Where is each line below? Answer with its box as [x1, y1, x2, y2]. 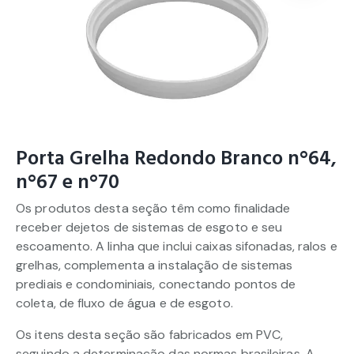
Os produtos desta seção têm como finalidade [16, 199, 291, 217]
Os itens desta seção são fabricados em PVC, [16, 326, 284, 343]
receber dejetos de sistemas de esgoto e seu [16, 218, 283, 235]
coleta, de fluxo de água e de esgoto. [16, 294, 233, 311]
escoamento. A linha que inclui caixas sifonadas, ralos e [16, 237, 337, 254]
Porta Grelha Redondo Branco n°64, [16, 145, 337, 173]
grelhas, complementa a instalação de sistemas [16, 256, 293, 273]
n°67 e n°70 [16, 168, 119, 197]
